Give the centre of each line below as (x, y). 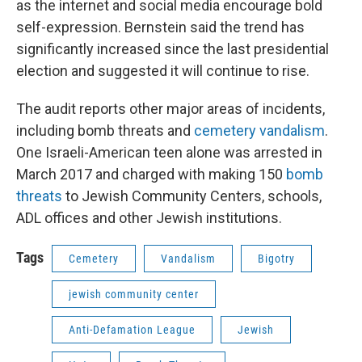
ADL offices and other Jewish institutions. (149, 218)
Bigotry (276, 259)
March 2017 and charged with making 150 (151, 174)
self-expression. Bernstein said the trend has (160, 27)
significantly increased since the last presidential (173, 49)
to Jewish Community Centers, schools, (192, 196)
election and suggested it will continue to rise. (163, 71)
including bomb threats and (105, 130)
